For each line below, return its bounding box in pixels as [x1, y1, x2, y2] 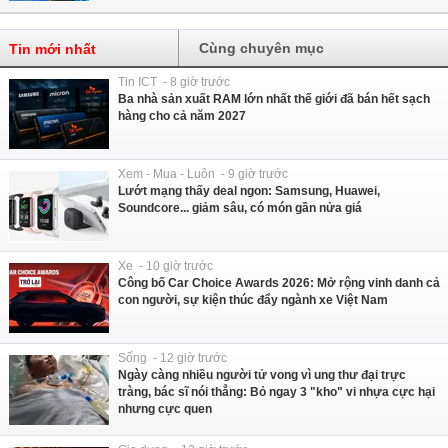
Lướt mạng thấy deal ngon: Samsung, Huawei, [118, 183, 380, 198]
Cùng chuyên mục [199, 39, 325, 56]
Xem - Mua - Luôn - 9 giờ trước [118, 166, 288, 181]
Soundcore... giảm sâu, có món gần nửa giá [118, 200, 362, 215]
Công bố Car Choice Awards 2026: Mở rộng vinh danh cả [118, 275, 440, 290]
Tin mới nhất [9, 40, 96, 57]
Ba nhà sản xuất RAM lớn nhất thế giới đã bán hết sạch [118, 91, 430, 106]
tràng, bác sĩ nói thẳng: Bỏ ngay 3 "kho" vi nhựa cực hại [118, 384, 435, 399]
